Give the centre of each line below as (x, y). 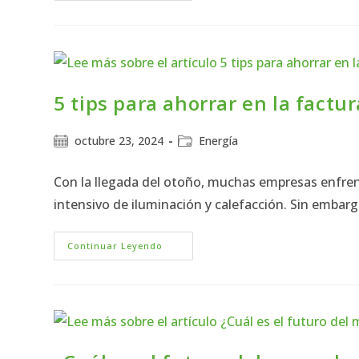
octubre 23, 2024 (119, 140)
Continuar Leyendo (115, 245)
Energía (219, 140)
